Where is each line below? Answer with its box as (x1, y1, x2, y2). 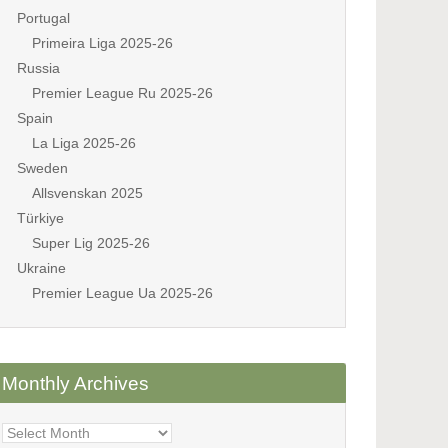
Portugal (17, 10, 70, 26)
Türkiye (17, 210, 64, 226)
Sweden (17, 160, 68, 176)
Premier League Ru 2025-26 (32, 85, 213, 101)
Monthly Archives (2, 373, 149, 394)
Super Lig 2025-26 (32, 235, 150, 251)
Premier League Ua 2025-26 (32, 285, 213, 301)
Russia (17, 60, 60, 76)
